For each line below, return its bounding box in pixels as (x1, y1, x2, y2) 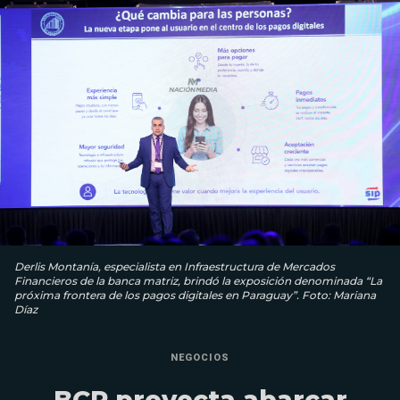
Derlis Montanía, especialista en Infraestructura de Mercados (14, 259, 335, 273)
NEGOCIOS (171, 351, 229, 363)
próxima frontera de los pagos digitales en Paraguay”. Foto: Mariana (14, 287, 376, 302)
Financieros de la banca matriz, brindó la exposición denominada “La (14, 273, 382, 287)
